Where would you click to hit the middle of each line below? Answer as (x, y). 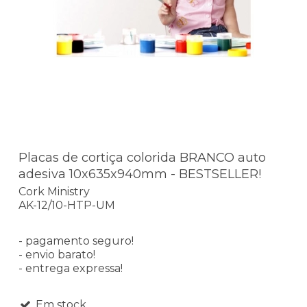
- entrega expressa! (71, 269)
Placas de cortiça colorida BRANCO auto (142, 157)
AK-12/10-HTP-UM (67, 206)
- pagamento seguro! (76, 241)
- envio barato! (57, 255)
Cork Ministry (54, 192)
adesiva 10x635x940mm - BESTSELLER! (140, 174)
